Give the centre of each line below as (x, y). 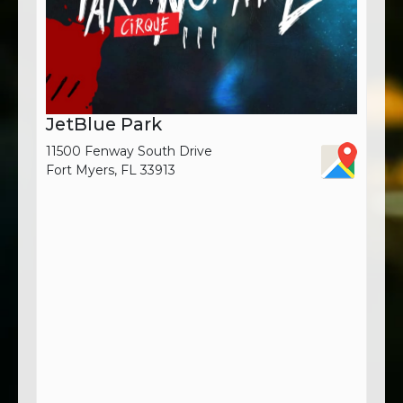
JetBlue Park (104, 124)
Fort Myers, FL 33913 (111, 170)
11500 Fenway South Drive (129, 151)
